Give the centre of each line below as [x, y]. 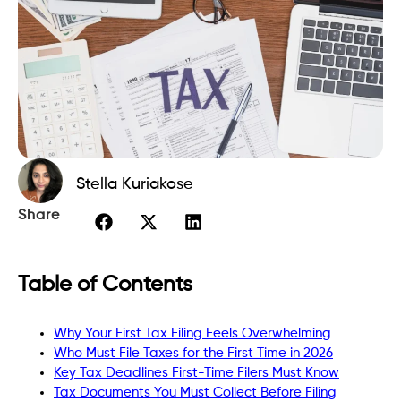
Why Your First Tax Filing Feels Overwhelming [192, 333]
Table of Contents [105, 284]
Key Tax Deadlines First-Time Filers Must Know [196, 372]
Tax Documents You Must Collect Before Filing [195, 392]
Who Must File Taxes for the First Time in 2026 [193, 353]
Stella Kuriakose [135, 184]
